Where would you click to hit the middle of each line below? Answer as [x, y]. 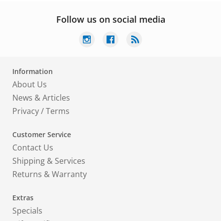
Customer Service [42, 134]
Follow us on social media [110, 19]
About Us [30, 84]
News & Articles [41, 98]
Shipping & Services [49, 161]
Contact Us [33, 147]
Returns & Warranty [50, 174]
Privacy [26, 111]
